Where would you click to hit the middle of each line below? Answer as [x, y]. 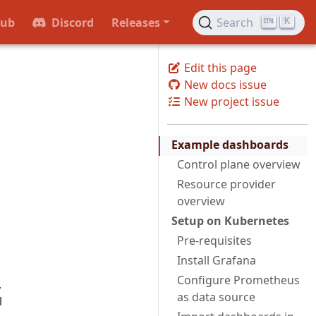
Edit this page [219, 68]
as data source [216, 297]
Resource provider [226, 184]
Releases [135, 22]
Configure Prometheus [238, 280]
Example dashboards [230, 145]
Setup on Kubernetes [230, 221]
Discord [73, 22]
